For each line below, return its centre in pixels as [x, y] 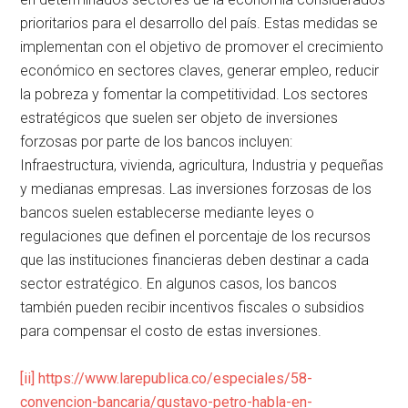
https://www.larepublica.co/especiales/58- [176, 379]
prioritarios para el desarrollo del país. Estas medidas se [199, 24]
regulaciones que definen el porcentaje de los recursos [196, 237]
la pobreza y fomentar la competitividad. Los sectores [194, 95]
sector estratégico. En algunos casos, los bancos [179, 284]
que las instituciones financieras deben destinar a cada [195, 260]
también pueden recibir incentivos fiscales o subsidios [193, 308]
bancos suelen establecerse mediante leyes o [168, 213]
